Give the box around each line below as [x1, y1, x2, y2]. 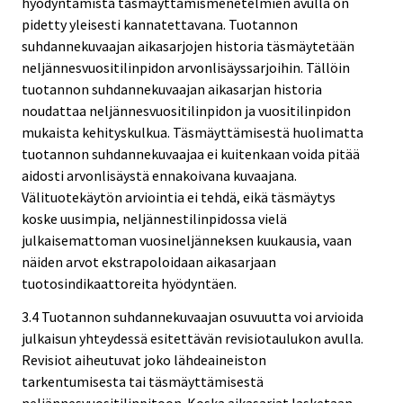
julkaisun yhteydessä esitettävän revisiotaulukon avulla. [22, 328, 363, 347]
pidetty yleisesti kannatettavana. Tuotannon [22, 14, 298, 33]
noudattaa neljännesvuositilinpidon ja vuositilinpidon [22, 101, 351, 120]
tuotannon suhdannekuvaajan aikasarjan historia [22, 79, 322, 98]
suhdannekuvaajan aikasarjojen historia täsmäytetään [22, 36, 354, 55]
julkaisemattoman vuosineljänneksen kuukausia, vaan [22, 230, 352, 249]
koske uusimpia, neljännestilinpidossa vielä [22, 209, 287, 228]
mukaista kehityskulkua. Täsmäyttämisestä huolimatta [22, 122, 363, 141]
